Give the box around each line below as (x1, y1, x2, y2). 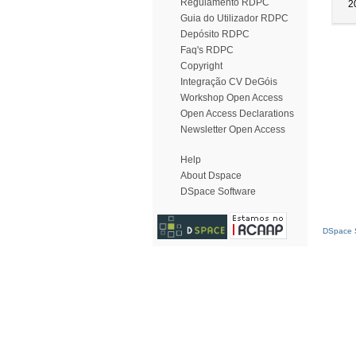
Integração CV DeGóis (180, 76, 277, 87)
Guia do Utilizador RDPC (180, 13, 288, 24)
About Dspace (180, 170, 242, 181)
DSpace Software (180, 186, 256, 197)
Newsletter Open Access (180, 124, 285, 135)
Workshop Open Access (180, 92, 283, 103)
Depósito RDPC (180, 29, 250, 40)
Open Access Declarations (180, 108, 294, 119)
